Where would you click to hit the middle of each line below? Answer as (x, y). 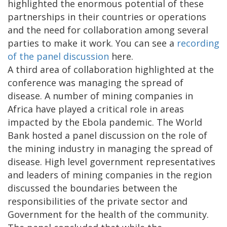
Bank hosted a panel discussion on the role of (107, 136)
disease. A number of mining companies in (100, 96)
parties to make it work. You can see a (92, 43)
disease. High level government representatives (111, 162)
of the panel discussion (58, 56)
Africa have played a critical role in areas (96, 109)
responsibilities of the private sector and (98, 201)
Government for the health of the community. (108, 215)
